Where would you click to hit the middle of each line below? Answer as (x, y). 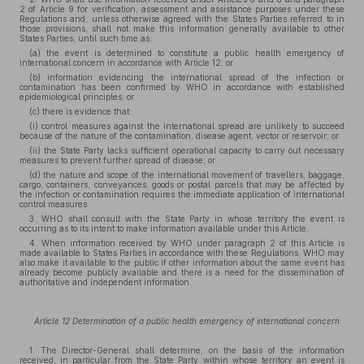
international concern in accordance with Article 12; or (126, 63)
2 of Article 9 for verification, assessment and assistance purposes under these (182, 9)
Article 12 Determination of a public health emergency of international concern (187, 321)
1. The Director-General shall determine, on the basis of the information (187, 350)
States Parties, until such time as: (86, 38)
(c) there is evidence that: (80, 111)
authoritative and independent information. (106, 282)
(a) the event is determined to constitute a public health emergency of (187, 53)
